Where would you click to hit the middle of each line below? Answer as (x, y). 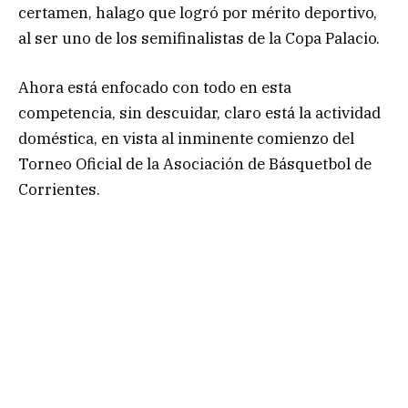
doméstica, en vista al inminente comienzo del (186, 139)
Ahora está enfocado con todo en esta (155, 88)
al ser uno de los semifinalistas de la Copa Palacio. (199, 38)
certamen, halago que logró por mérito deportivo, (198, 12)
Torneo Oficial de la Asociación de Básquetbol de (195, 164)
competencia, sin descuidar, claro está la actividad (199, 113)
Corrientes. (59, 190)
